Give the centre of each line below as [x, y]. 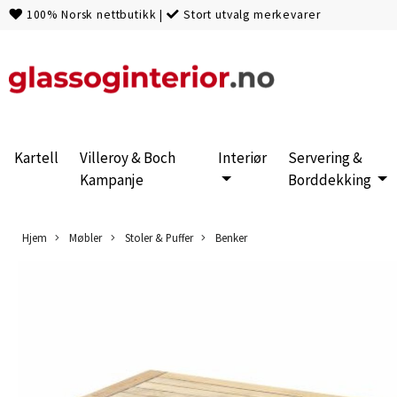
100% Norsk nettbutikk [91, 15]
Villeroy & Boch [128, 157]
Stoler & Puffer [157, 237]
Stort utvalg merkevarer [252, 15]
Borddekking [331, 179]
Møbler [85, 237]
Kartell [36, 157]
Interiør [243, 157]
